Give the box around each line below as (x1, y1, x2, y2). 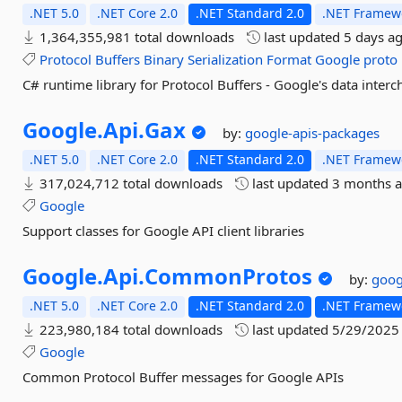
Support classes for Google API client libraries (22, 222, 305, 240)
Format (267, 50, 312, 68)
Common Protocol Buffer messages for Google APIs (22, 368, 345, 386)
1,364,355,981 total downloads (36, 28, 235, 46)
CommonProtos (144, 261, 313, 291)
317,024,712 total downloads (36, 174, 223, 192)
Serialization (188, 50, 264, 68)
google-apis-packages (245, 124, 380, 142)
